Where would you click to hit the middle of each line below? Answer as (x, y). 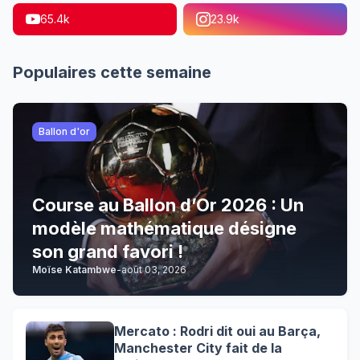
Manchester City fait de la (198, 348)
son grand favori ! (108, 252)
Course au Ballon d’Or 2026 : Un (168, 205)
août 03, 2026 (154, 270)
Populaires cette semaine (112, 73)
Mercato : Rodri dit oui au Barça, (217, 331)
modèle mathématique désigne (164, 229)
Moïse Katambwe (74, 270)
